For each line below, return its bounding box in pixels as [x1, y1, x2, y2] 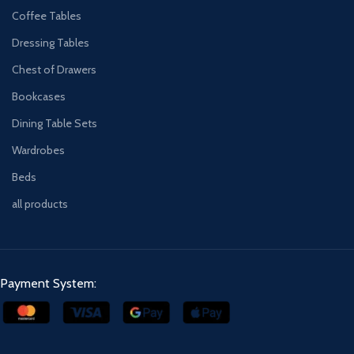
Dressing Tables [12, 35, 89, 50]
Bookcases [12, 88, 66, 104]
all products [12, 196, 68, 211]
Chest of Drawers [12, 62, 96, 77]
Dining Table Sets [12, 115, 97, 130]
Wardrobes [12, 142, 65, 157]
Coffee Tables [12, 8, 81, 23]
